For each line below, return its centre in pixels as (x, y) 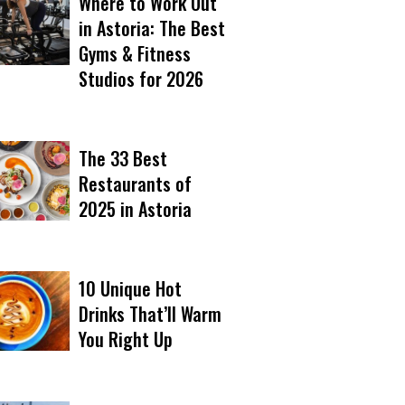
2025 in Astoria (135, 208)
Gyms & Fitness (135, 53)
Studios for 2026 (141, 78)
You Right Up (126, 339)
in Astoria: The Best (152, 28)
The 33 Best (123, 158)
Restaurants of (135, 183)
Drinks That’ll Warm (150, 313)
